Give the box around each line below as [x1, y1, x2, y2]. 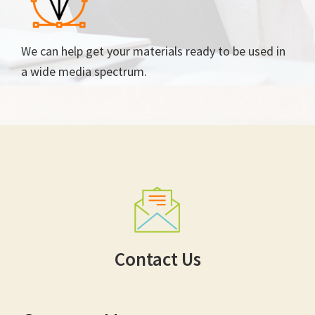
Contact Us [114, 246, 201, 271]
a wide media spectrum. [21, 63, 147, 79]
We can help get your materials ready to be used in [21, 42, 285, 59]
